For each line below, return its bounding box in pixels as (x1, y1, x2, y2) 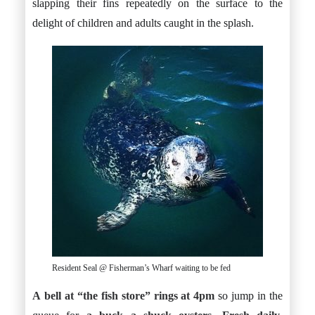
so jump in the (214, 290, 283, 302)
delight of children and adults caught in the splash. (32, 17, 254, 29)
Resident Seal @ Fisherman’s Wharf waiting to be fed (52, 263, 231, 273)
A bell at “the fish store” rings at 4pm (32, 290, 215, 302)
